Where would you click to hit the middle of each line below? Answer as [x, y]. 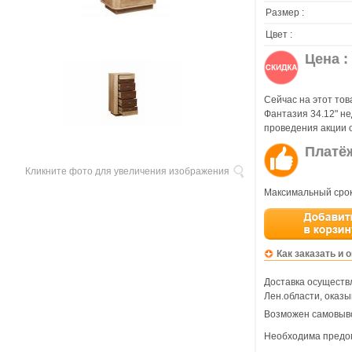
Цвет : [279, 35]
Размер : [285, 13]
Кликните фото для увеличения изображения [127, 171]
